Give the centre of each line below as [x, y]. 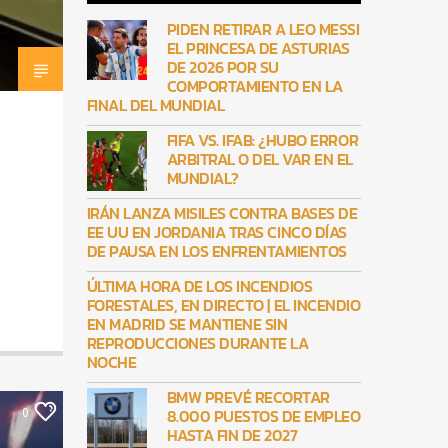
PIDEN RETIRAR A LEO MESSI [263, 29]
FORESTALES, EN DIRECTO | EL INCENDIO [223, 305]
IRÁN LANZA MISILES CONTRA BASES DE [222, 213]
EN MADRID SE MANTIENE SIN [187, 324]
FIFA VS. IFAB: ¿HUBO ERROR [262, 140]
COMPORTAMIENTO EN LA [254, 86]
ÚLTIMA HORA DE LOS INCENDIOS [199, 286]
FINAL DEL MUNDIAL [155, 105]
